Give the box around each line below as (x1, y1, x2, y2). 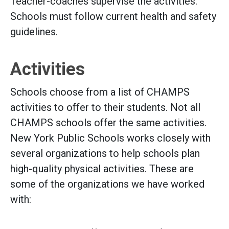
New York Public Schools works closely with (10, 131, 211, 144)
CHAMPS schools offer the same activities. (10, 116, 207, 129)
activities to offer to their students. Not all (10, 101, 200, 113)
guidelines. (10, 25, 60, 38)
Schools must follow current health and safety (10, 10, 216, 22)
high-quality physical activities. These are (10, 162, 194, 175)
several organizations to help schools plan (10, 147, 200, 159)
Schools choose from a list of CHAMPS (10, 85, 190, 98)
